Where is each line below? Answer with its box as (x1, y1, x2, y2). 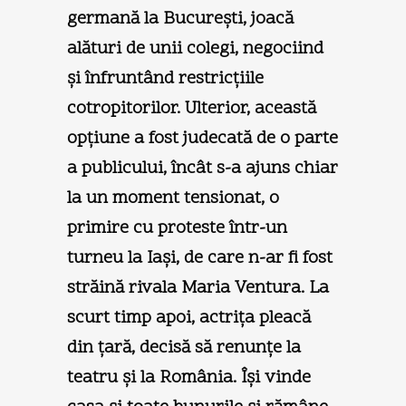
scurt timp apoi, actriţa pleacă (67, 304, 311, 331)
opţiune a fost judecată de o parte (67, 125, 338, 151)
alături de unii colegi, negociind (67, 35, 324, 62)
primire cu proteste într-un (67, 215, 287, 241)
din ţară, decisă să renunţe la (67, 334, 301, 361)
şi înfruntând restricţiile (67, 65, 264, 92)
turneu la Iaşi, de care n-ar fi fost (67, 245, 333, 271)
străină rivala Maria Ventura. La (67, 275, 329, 301)
